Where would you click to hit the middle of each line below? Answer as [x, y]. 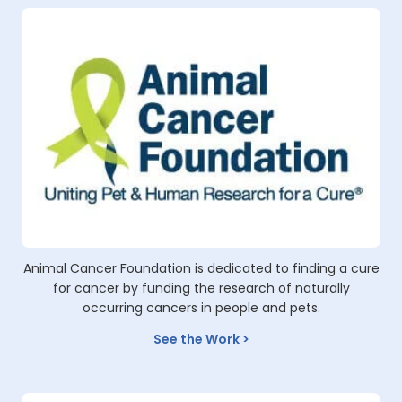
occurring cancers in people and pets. [201, 308]
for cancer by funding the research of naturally [201, 288]
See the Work [196, 340]
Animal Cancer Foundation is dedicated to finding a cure [201, 269]
